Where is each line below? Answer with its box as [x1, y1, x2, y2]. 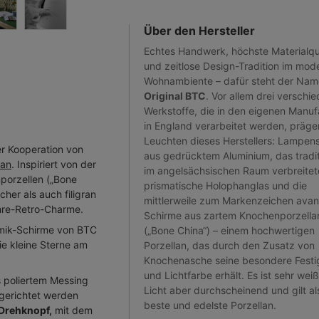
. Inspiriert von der [11, 157, 96, 170]
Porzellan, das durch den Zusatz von [144, 239, 315, 251]
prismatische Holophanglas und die [144, 179, 307, 192]
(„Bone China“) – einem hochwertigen [144, 224, 315, 236]
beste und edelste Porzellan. [144, 299, 276, 311]
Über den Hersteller [144, 23, 255, 38]
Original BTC [144, 90, 206, 102]
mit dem [52, 303, 93, 316]
